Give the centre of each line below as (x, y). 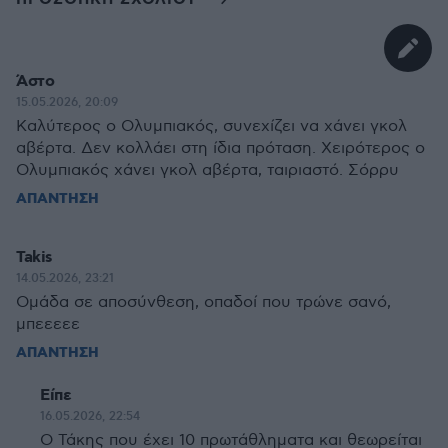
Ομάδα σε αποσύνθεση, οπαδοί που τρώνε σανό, (203, 302)
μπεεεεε (48, 324)
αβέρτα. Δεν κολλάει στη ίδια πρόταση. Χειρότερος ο (220, 148)
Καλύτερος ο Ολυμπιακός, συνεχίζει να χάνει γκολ (211, 126)
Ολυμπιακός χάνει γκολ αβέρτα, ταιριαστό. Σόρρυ (207, 170)
